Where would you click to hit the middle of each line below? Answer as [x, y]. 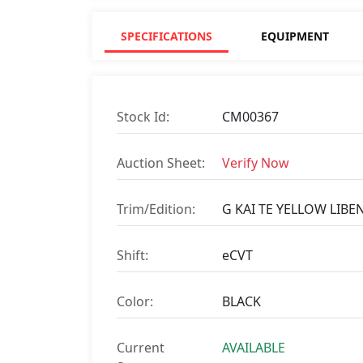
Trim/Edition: [156, 209]
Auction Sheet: [161, 162]
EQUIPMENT [295, 36]
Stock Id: [143, 116]
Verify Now [256, 162]
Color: [135, 301]
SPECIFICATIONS [167, 36]
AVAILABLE [254, 347]
